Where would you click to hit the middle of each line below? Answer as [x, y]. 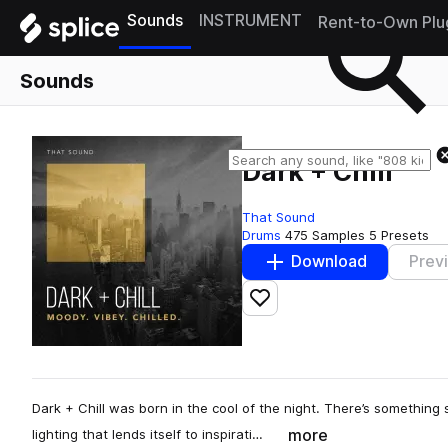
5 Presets [399, 234]
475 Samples [325, 234]
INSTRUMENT [250, 20]
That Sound [278, 216]
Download [329, 262]
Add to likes [304, 306]
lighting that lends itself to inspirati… [147, 433]
